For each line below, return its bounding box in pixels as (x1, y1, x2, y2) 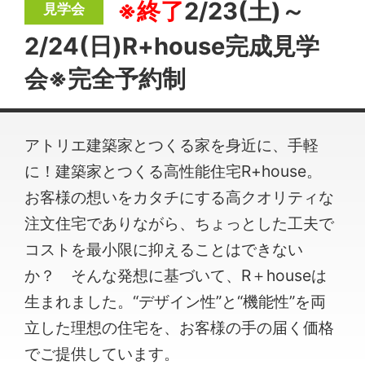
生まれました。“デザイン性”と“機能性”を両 (24, 292, 327, 312)
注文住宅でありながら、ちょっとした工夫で (24, 213, 335, 234)
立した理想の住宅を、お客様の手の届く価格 (24, 318, 335, 338)
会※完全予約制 (24, 64, 187, 93)
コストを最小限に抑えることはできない (24, 240, 304, 260)
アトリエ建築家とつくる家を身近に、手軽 (24, 135, 319, 156)
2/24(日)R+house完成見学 (24, 31, 320, 60)
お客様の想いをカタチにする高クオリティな (24, 187, 335, 208)
